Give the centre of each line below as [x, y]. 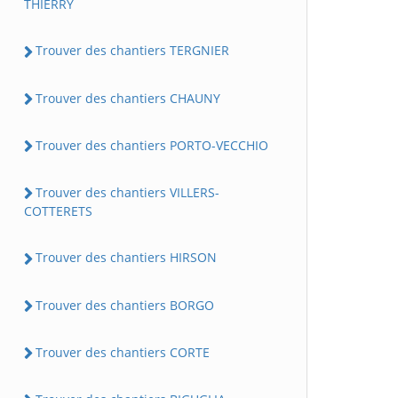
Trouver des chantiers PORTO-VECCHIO [152, 145]
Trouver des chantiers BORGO [125, 305]
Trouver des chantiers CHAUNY [128, 98]
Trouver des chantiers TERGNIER [132, 51]
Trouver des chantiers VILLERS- [127, 193]
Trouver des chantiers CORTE [123, 352]
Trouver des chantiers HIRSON [126, 258]
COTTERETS [58, 211]
